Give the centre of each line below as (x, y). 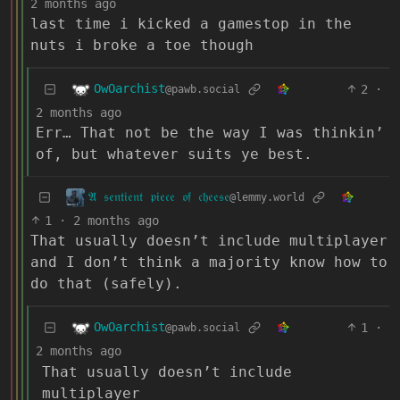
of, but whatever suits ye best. (174, 154)
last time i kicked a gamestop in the (191, 23)
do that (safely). (106, 283)
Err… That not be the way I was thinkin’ (210, 132)
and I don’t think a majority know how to (209, 262)
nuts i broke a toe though (142, 45)
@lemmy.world (267, 198)
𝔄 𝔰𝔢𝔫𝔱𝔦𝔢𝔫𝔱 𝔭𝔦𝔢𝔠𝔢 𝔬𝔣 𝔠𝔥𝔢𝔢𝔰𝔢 (159, 197)
